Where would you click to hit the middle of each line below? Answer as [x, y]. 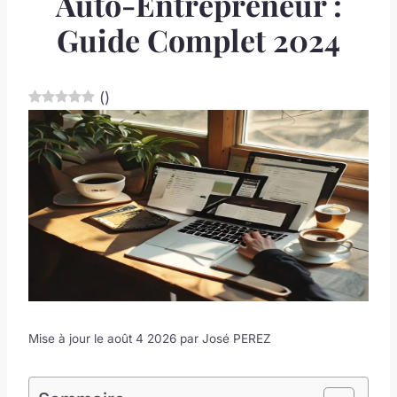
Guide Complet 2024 [198, 39]
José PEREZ [237, 338]
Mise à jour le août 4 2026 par [115, 338]
